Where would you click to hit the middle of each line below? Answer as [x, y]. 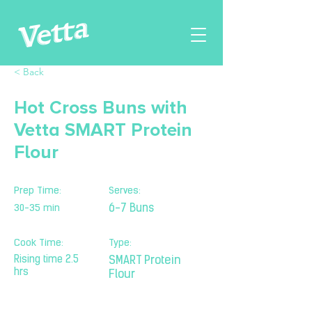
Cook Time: [39, 243]
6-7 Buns [131, 209]
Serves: [125, 191]
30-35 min [37, 209]
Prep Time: [38, 191]
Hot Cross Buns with [101, 108]
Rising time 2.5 [46, 260]
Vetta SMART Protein [103, 130]
